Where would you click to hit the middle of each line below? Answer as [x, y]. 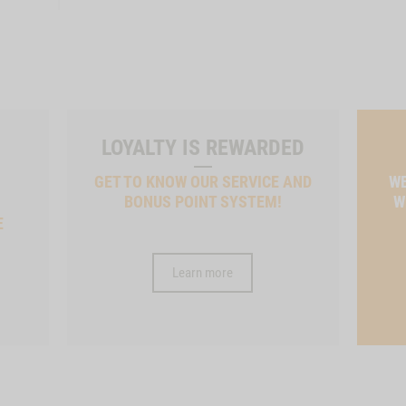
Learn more [203, 272]
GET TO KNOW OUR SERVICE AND [203, 181]
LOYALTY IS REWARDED [203, 147]
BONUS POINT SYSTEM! [203, 201]
